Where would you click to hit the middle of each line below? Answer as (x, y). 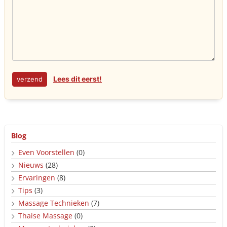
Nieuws (31, 165)
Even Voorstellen (46, 152)
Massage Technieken (54, 203)
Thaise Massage (45, 215)
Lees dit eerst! (78, 79)
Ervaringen (37, 177)
